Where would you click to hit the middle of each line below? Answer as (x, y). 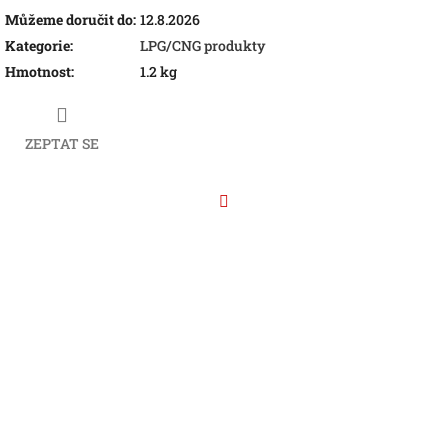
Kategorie (37, 45)
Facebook (255, 228)
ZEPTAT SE (62, 144)
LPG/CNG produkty (203, 45)
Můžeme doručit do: (70, 19)
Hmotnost (38, 71)
